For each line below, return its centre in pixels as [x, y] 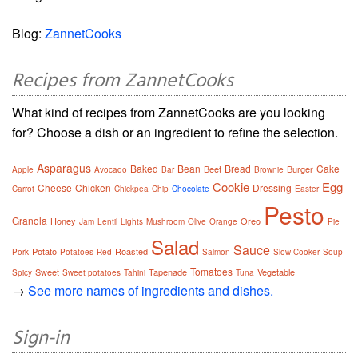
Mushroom [165, 222]
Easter [307, 189]
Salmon [216, 252]
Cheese [55, 188]
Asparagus [64, 168]
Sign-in [41, 339]
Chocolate [191, 189]
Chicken [93, 188]
